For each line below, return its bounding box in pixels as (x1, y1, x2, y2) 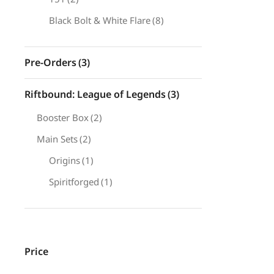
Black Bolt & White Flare (49, 14, 150, 26)
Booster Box (37, 111, 89, 124)
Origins (49, 154, 80, 166)
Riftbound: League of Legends (24, 87, 166, 101)
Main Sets (37, 133, 78, 145)
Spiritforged (49, 176, 99, 188)
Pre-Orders (24, 56, 76, 69)
